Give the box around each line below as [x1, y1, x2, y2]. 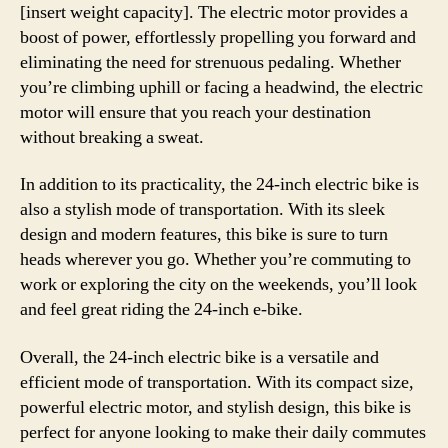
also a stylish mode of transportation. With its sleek [20, 198, 385, 221]
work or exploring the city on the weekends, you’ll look [20, 273, 417, 296]
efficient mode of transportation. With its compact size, [20, 370, 414, 394]
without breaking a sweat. [20, 125, 204, 149]
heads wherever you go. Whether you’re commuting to [20, 248, 411, 271]
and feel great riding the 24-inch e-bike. [20, 298, 303, 321]
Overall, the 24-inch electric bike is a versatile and [20, 345, 379, 369]
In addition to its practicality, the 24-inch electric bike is [20, 173, 419, 196]
